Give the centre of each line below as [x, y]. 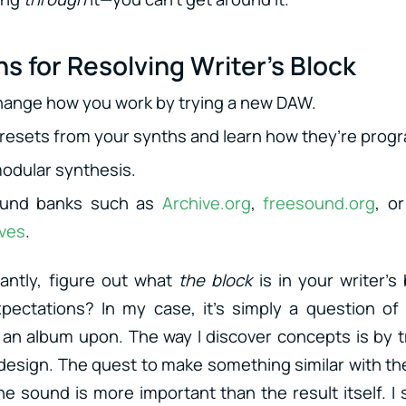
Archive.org [206, 203]
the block [216, 280]
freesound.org [319, 203]
